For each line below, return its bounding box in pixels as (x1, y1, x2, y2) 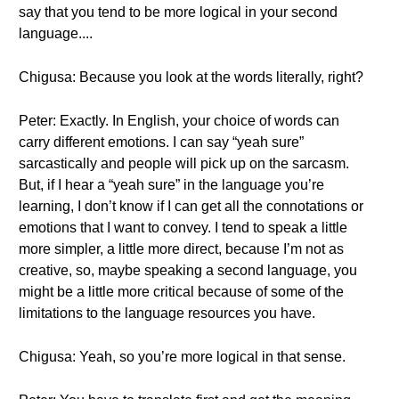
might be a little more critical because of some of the (19, 284, 344, 299)
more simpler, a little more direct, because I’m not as (19, 241, 344, 256)
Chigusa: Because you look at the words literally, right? (19, 69, 363, 85)
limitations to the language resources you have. (19, 305, 315, 321)
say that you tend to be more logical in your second (19, 4, 338, 20)
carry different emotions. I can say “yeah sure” (19, 134, 304, 150)
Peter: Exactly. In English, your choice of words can (19, 113, 339, 128)
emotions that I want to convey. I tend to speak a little (19, 220, 347, 235)
